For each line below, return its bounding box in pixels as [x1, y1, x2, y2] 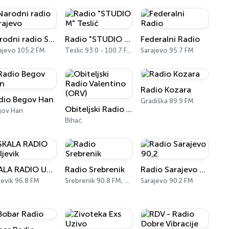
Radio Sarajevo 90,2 [199, 165, 206, 174]
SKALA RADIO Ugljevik [47, 165, 53, 174]
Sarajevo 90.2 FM [141, 177, 194, 185]
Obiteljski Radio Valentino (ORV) [125, 104, 132, 114]
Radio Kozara [141, 85, 192, 95]
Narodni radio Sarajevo [49, 34, 55, 44]
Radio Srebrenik [64, 165, 125, 174]
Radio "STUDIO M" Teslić [124, 34, 130, 44]
